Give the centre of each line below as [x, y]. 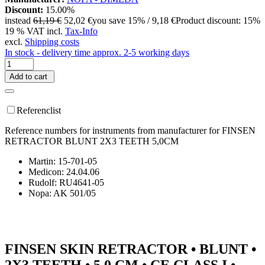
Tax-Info [81, 31]
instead [18, 20]
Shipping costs [52, 41]
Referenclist [39, 110]
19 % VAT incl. [35, 31]
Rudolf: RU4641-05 [66, 182]
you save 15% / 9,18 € [134, 20]
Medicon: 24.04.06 [64, 172]
